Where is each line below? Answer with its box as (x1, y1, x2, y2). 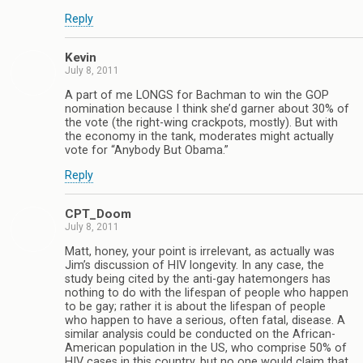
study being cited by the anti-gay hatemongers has (65, 271, 331, 286)
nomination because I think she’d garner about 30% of (65, 101, 349, 116)
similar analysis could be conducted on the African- (65, 327, 335, 341)
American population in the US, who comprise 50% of (65, 340, 347, 355)
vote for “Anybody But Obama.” (65, 143, 228, 157)
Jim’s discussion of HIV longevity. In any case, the (65, 258, 324, 272)
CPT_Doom (65, 207, 131, 222)
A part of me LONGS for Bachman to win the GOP (65, 88, 329, 102)
